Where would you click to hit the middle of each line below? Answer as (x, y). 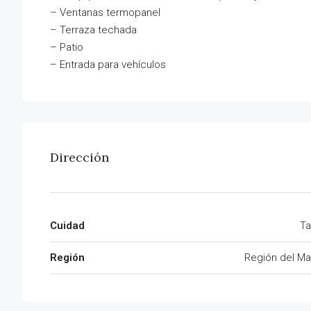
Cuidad (67, 226)
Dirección (79, 158)
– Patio (67, 48)
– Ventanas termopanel (105, 13)
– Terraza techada (93, 30)
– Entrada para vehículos (108, 65)
